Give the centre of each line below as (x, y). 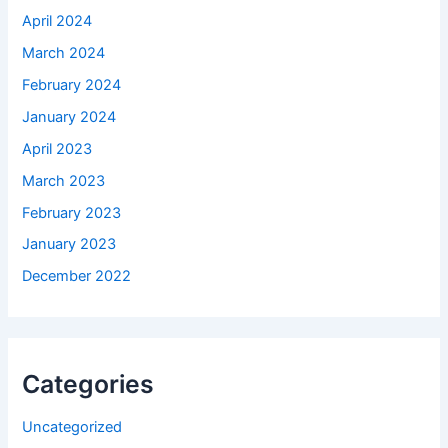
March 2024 (64, 52)
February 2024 (72, 84)
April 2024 (57, 20)
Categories (88, 383)
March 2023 (64, 180)
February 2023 (72, 212)
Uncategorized (72, 426)
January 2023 (69, 244)
